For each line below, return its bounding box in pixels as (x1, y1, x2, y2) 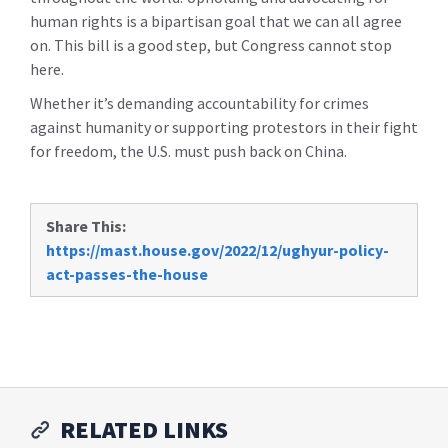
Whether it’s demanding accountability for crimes (30, 93, 369, 113)
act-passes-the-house (46, 264, 208, 284)
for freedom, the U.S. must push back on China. (30, 141, 347, 161)
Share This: (46, 216, 126, 236)
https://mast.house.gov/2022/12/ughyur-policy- (46, 240, 389, 260)
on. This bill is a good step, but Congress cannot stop (30, 35, 392, 55)
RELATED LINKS (60, 414, 228, 445)
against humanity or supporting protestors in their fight (30, 117, 418, 137)
